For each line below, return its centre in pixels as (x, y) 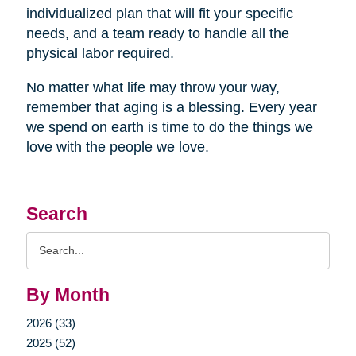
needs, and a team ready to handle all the (157, 33)
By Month (68, 295)
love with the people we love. (117, 147)
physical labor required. (100, 53)
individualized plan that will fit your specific (159, 13)
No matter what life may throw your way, (153, 87)
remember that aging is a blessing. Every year (171, 107)
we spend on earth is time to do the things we (169, 127)
